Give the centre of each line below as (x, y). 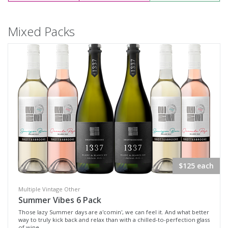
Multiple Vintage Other (49, 189)
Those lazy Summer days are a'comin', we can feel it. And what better (114, 212)
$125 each (196, 166)
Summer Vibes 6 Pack (60, 200)
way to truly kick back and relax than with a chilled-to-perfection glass (114, 220)
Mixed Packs (41, 31)
